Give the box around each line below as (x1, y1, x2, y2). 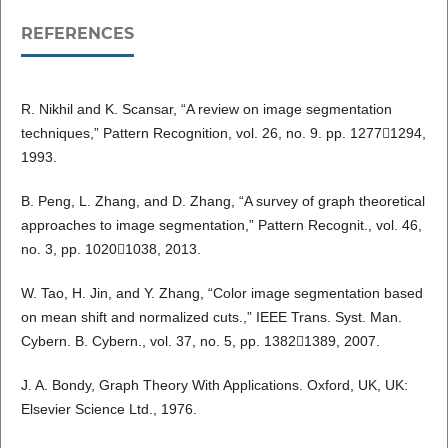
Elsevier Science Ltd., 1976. (20, 401, 197, 418)
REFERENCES (20, 24, 134, 44)
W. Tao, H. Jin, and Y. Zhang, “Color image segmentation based (20, 285, 423, 302)
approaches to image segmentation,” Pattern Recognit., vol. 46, (20, 217, 422, 234)
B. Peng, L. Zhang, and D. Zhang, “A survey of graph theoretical (20, 193, 425, 210)
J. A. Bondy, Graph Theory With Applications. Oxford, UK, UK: (20, 377, 408, 394)
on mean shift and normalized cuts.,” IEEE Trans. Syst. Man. (20, 309, 402, 326)
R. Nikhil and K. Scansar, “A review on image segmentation (20, 101, 392, 118)
